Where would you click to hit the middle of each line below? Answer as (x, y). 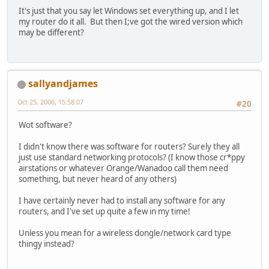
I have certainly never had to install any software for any (122, 200)
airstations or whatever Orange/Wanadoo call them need (123, 168)
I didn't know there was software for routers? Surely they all (129, 146)
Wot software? (45, 125)
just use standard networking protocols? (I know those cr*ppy (132, 157)
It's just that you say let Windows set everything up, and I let (129, 11)
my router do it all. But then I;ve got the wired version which (131, 22)
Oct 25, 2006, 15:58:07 (50, 102)
